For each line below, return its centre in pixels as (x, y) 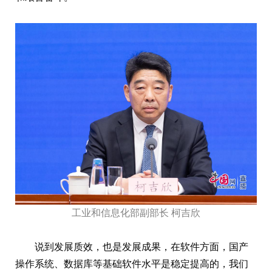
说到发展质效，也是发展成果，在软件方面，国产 (141, 246)
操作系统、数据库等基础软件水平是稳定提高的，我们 (132, 263)
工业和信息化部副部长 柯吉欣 (136, 212)
